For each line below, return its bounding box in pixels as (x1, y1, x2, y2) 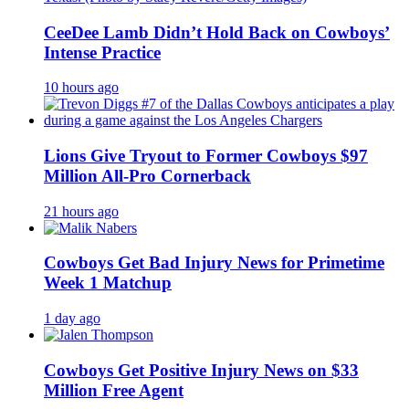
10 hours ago (44, 79, 119, 96)
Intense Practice (44, 42, 161, 62)
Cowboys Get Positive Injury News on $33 (44, 360, 359, 380)
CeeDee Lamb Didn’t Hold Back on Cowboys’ (44, 22, 390, 42)
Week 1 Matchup (44, 273, 172, 293)
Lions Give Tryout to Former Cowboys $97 (44, 146, 368, 165)
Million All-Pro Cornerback (44, 166, 251, 185)
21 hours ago (44, 203, 119, 219)
